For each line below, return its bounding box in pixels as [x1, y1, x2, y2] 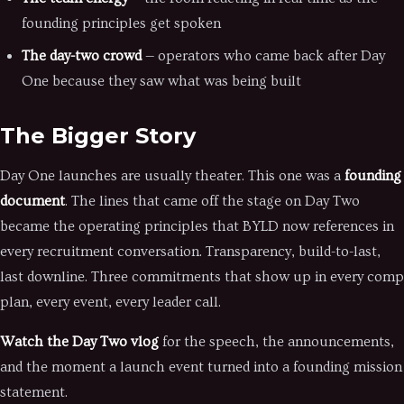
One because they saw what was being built [22, 73, 301, 89]
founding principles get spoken [22, 15, 221, 32]
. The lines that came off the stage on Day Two [65, 193, 360, 209]
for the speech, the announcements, [159, 334, 394, 350]
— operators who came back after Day [142, 48, 385, 64]
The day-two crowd [22, 48, 142, 64]
